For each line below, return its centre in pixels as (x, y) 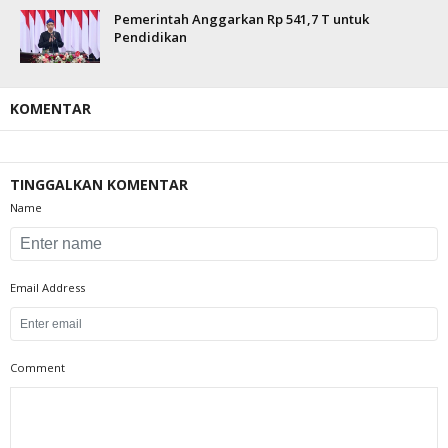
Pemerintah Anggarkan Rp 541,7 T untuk (241, 19)
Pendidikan (150, 37)
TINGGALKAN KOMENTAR (99, 184)
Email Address (47, 287)
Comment (37, 367)
